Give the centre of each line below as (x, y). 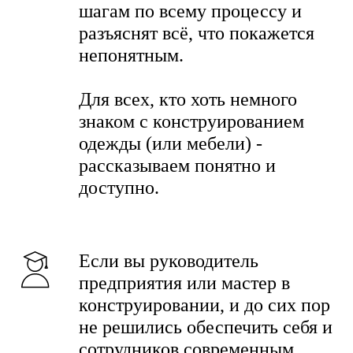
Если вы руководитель (169, 261)
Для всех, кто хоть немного (188, 100)
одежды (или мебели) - (171, 144)
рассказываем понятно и (177, 166)
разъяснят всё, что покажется (197, 33)
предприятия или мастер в (184, 283)
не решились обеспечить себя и (206, 327)
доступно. (119, 188)
